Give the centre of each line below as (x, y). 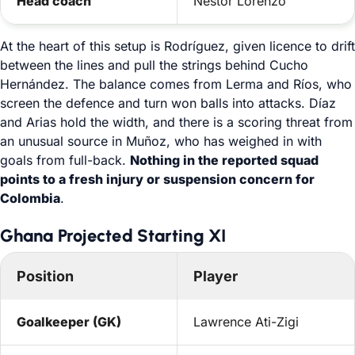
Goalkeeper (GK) (69, 322)
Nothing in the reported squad (224, 160)
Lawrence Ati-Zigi (246, 322)
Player (216, 276)
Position (45, 276)
